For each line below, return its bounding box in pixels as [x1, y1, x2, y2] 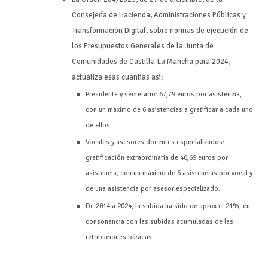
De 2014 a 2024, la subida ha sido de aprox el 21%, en [86, 201, 251, 210]
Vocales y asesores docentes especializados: [86, 138, 225, 147]
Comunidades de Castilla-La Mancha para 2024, [71, 56, 230, 66]
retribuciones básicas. [86, 232, 154, 241]
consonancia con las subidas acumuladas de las [86, 217, 234, 226]
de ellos [86, 121, 111, 130]
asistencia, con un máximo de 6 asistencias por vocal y [86, 169, 253, 178]
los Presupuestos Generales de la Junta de [71, 41, 214, 51]
